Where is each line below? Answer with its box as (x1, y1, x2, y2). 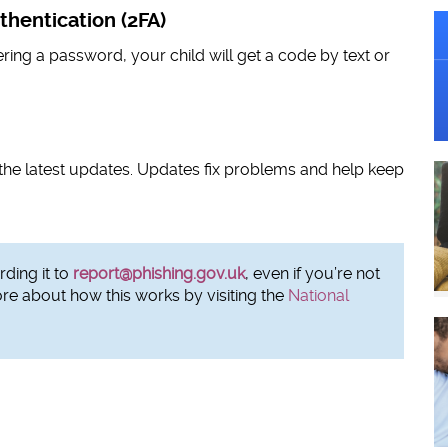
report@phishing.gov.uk (73, 264, 245, 284)
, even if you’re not (245, 264, 380, 284)
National (288, 286, 349, 306)
